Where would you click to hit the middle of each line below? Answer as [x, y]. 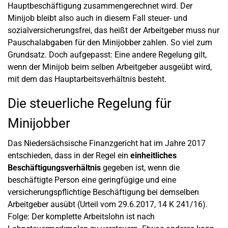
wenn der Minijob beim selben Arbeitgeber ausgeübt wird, [110, 67]
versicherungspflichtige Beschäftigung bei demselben [103, 192]
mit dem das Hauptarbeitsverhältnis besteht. [87, 79]
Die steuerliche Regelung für [90, 103]
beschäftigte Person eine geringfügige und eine [92, 180]
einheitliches [153, 155]
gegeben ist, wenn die [140, 168]
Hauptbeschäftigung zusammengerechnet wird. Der [100, 6]
